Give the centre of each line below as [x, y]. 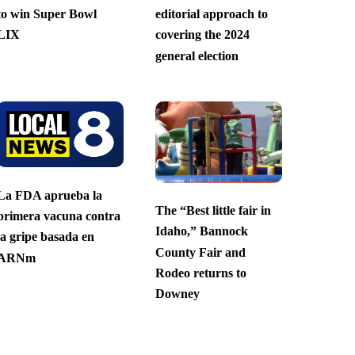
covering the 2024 [202, 35]
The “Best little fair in [213, 211]
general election [197, 55]
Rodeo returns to [200, 273]
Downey [177, 294]
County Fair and [200, 252]
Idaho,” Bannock [201, 231]
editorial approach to [211, 14]
